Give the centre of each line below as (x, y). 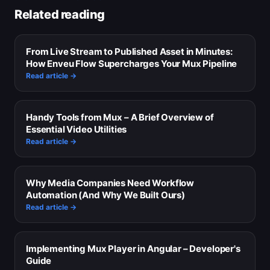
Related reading (60, 15)
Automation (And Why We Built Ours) (105, 195)
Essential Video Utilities (77, 130)
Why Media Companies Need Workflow (110, 183)
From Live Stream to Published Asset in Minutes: (129, 52)
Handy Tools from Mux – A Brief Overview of (120, 118)
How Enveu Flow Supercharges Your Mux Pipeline (132, 64)
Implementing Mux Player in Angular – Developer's (133, 249)
